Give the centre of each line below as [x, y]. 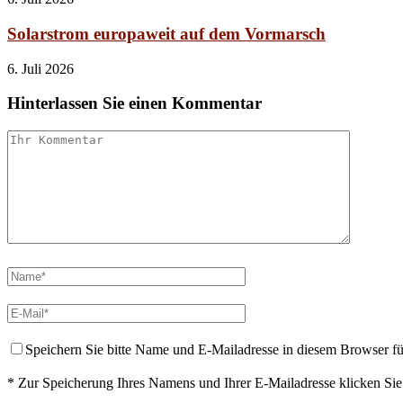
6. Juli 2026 [40, 68]
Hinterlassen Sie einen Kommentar [134, 103]
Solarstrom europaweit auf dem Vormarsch [166, 34]
